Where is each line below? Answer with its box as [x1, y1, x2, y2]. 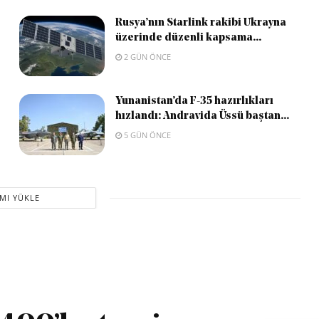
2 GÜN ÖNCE [121, 51, 171, 62]
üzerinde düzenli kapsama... [115, 32, 261, 43]
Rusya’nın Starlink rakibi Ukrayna [115, 17, 286, 28]
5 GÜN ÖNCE [121, 130, 171, 141]
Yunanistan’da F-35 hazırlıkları [115, 96, 273, 108]
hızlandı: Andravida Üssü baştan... [115, 111, 289, 122]
